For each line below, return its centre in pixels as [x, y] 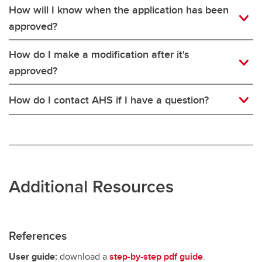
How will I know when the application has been [119, 10]
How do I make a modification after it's [99, 54]
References [38, 235]
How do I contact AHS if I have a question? [109, 100]
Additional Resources [91, 186]
